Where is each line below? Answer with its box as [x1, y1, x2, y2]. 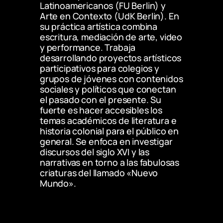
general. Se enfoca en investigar [40, 135, 173, 148]
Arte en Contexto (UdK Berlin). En [40, 10, 179, 22]
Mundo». [40, 177, 76, 190]
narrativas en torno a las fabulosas [40, 156, 180, 169]
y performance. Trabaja [40, 41, 136, 54]
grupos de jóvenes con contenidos [40, 73, 183, 85]
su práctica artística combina [40, 20, 158, 33]
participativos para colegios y [40, 62, 159, 75]
